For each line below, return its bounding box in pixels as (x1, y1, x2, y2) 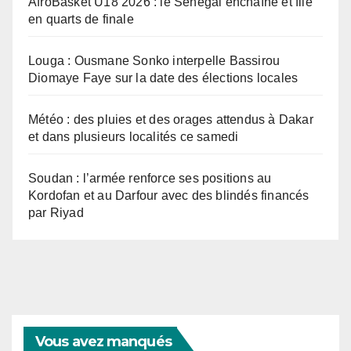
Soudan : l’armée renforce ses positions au (28, 172, 272, 186)
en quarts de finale (28, 13, 134, 27)
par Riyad (28, 206, 84, 220)
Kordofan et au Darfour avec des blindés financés (28, 189, 309, 203)
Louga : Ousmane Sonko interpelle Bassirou (28, 54, 280, 68)
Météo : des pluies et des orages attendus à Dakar (28, 113, 313, 127)
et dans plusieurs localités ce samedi (28, 130, 239, 144)
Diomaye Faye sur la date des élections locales (28, 71, 299, 85)
